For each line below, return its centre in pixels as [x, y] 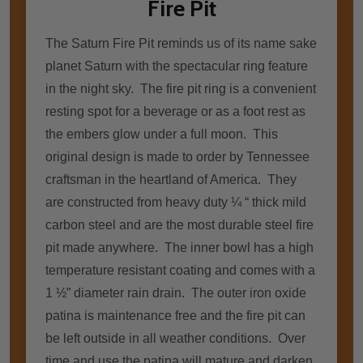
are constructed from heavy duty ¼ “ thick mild [176, 202]
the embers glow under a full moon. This [162, 134]
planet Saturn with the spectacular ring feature [177, 66]
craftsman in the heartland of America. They [171, 179]
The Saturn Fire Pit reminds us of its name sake [181, 43]
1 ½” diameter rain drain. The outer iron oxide [176, 293]
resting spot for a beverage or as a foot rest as [175, 111]
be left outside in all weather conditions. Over [175, 338]
